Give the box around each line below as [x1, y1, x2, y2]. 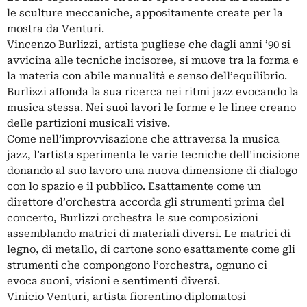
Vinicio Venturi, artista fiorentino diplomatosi [7, 290, 246, 303]
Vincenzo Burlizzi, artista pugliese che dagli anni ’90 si [7, 38, 291, 51]
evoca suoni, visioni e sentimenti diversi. [7, 274, 220, 287]
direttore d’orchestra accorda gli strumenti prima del [7, 195, 284, 208]
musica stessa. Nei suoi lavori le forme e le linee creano [7, 101, 296, 114]
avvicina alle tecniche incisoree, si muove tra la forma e [7, 53, 299, 66]
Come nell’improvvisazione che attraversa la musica [7, 132, 280, 145]
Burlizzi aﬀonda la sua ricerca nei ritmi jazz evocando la [7, 85, 299, 98]
